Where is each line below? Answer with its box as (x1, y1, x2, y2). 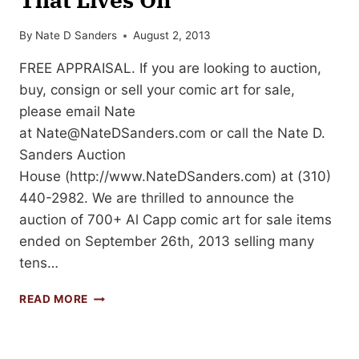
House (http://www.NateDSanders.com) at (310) (19, 168, 331, 185)
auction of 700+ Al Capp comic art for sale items (19, 212, 332, 228)
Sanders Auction (19, 147, 126, 163)
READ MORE (19, 292, 89, 306)
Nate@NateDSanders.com (36, 125, 206, 142)
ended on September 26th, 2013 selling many (19, 233, 314, 250)
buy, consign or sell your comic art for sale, (19, 82, 295, 99)
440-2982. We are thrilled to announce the (19, 190, 294, 207)
